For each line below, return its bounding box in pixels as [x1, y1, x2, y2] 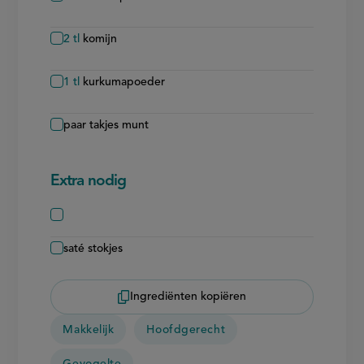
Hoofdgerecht [146, 324, 226, 336]
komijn [83, 32, 118, 45]
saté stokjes [63, 242, 123, 254]
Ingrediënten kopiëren [130, 291, 246, 302]
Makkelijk [63, 324, 115, 336]
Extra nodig [50, 173, 127, 189]
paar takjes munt [63, 119, 149, 131]
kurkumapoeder [83, 76, 166, 88]
